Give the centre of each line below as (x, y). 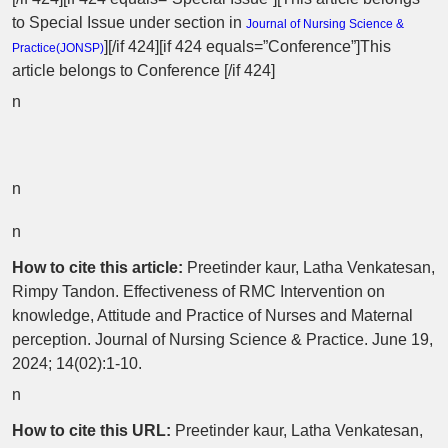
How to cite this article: (97, 267)
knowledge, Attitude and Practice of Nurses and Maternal (212, 315)
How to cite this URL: (91, 430)
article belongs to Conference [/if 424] (143, 70)
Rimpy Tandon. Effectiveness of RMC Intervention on (198, 291)
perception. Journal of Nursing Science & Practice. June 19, (222, 339)
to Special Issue (70, 22)
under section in (187, 22)
